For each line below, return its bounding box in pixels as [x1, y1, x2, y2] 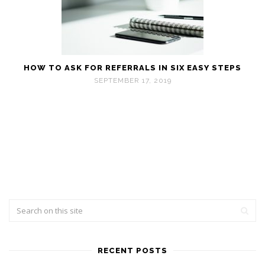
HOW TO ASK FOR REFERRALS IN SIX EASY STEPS [24, 63, 241, 72]
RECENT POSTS [98, 245, 167, 255]
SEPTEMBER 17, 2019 [93, 76, 172, 85]
